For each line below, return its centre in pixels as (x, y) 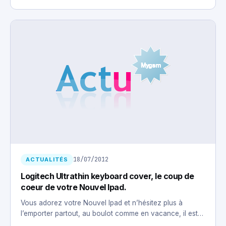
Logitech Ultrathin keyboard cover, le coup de (107, 176)
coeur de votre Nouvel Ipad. (74, 187)
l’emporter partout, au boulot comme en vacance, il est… (112, 213)
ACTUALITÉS (47, 159)
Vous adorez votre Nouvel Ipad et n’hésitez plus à (102, 203)
